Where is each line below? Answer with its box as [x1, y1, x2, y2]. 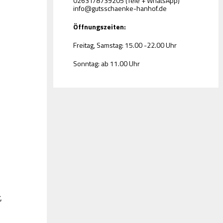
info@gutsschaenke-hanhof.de [73, 2, 167, 13]
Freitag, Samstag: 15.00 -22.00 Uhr [73, 39, 177, 50]
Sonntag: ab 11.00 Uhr [73, 58, 140, 69]
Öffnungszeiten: [73, 21, 126, 32]
